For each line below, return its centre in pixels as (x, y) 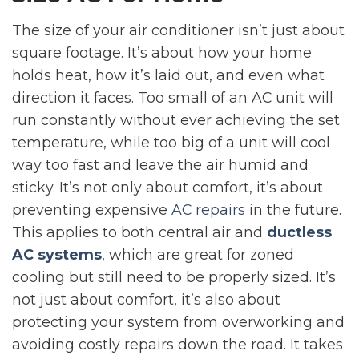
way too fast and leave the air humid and (160, 165)
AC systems (57, 255)
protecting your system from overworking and (178, 322)
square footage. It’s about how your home (162, 53)
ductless (299, 232)
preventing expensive (92, 210)
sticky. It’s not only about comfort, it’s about (167, 188)
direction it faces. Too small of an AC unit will (173, 98)
